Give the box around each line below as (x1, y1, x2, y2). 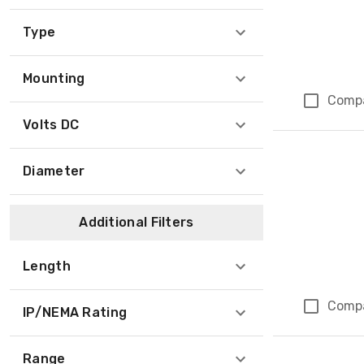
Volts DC (23, 117, 80, 132)
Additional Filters (79, 214, 194, 230)
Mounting (23, 71, 85, 86)
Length (23, 258, 71, 274)
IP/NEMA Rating (23, 305, 128, 320)
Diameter (23, 163, 85, 179)
